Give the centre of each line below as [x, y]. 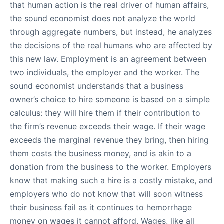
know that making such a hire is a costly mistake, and [111, 180]
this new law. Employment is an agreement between [108, 59]
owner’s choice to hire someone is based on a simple [110, 99]
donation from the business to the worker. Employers [111, 167]
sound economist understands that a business [97, 86]
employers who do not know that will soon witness [106, 194]
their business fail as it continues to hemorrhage [101, 207]
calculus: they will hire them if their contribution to [105, 113]
